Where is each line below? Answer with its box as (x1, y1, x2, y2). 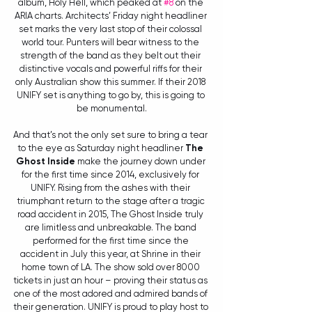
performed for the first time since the (32, 235, 191, 247)
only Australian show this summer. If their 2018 (15, 77, 208, 88)
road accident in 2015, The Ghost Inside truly (17, 209, 205, 220)
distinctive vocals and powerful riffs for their (19, 63, 204, 75)
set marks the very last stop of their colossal (19, 24, 204, 35)
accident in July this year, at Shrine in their (20, 249, 203, 260)
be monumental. (76, 103, 147, 114)
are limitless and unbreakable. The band (24, 222, 198, 233)
